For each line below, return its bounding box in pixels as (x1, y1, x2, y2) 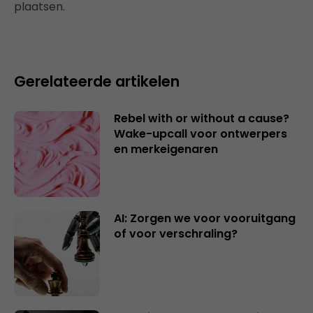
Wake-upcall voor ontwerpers (113, 126, 287, 142)
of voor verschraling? (113, 225, 238, 242)
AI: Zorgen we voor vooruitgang (113, 210, 296, 226)
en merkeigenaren (113, 141, 218, 157)
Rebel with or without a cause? (113, 110, 289, 126)
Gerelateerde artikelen (14, 71, 180, 92)
